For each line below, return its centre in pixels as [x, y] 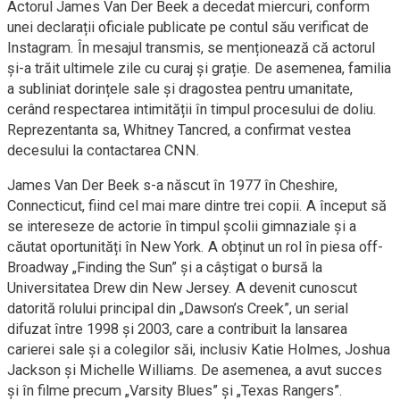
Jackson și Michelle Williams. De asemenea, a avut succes [195, 370]
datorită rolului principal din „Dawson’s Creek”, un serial [178, 308]
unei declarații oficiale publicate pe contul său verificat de [188, 27]
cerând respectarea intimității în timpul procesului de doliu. [192, 109]
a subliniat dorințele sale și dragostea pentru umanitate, [180, 89]
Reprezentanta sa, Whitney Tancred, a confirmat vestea [179, 130]
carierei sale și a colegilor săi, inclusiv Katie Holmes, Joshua [199, 350]
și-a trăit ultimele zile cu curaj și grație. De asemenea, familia [199, 68]
